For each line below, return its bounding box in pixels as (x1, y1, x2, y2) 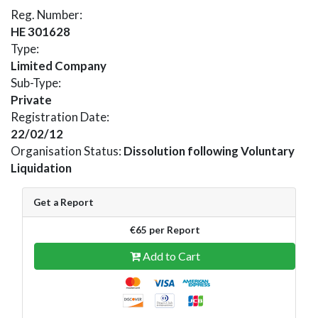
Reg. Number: (11, 6, 82, 22)
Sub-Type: (11, 75, 61, 90)
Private (11, 92, 52, 107)
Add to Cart (140, 248, 200, 263)
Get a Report (33, 196, 94, 208)
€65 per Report (129, 224, 200, 236)
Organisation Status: (11, 143, 124, 158)
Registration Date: (11, 109, 109, 124)
